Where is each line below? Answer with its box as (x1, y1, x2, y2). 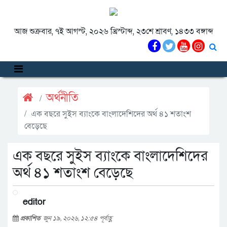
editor (23, 196, 46, 208)
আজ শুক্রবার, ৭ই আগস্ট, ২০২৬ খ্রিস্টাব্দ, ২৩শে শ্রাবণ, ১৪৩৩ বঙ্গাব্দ (14, 26, 213, 37)
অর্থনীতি (46, 91, 79, 105)
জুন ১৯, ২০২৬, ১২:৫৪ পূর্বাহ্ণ (43, 214, 112, 223)
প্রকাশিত (20, 214, 43, 223)
